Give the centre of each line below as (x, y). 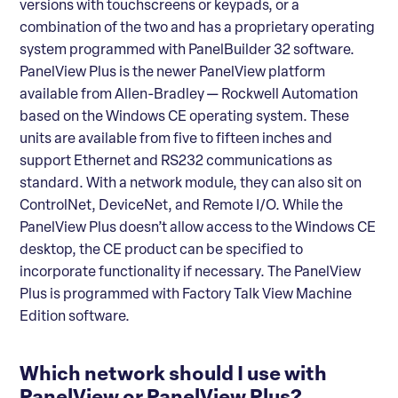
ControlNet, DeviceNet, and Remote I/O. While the (181, 206)
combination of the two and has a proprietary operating (197, 28)
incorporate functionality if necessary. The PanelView (190, 272)
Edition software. (76, 317)
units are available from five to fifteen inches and (176, 139)
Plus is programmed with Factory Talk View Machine (186, 295)
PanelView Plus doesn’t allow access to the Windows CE (198, 228)
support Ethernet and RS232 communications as (176, 161)
